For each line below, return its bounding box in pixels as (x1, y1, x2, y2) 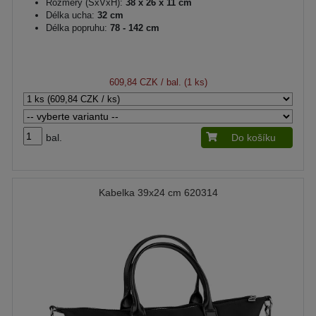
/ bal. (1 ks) (157, 77, 207, 87)
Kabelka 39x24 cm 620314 (98, 187, 218, 198)
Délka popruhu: (46, 23, 107, 33)
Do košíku (231, 132, 276, 143)
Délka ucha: (46, 10, 95, 20)
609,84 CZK (109, 77, 158, 87)
